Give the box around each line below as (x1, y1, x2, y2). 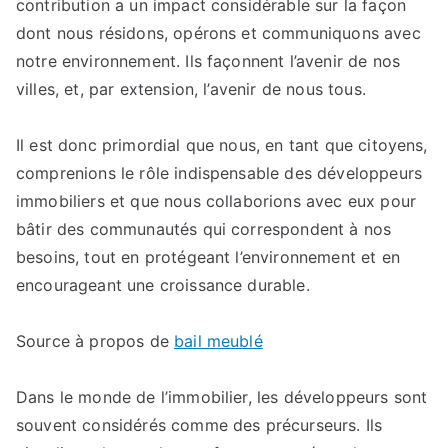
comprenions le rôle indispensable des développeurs (16, 163, 423, 183)
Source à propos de (16, 331, 175, 351)
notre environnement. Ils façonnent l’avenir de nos (16, 51, 401, 71)
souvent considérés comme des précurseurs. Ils (16, 415, 383, 435)
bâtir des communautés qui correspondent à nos (16, 219, 392, 239)
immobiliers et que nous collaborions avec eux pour (16, 191, 417, 211)
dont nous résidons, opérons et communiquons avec (16, 23, 421, 43)
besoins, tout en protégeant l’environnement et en (16, 247, 400, 267)
